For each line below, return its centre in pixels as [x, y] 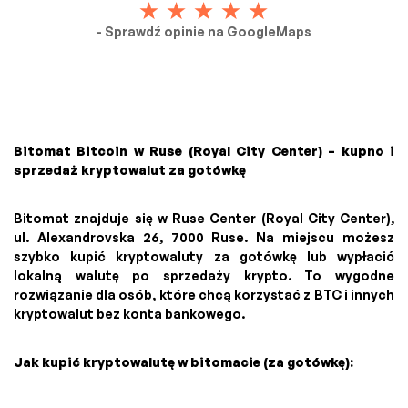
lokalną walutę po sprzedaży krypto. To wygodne [204, 275]
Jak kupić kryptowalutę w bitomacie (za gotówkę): [184, 362]
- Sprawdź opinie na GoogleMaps [204, 31]
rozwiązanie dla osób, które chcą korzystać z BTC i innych [204, 294]
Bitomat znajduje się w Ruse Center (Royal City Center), [204, 218]
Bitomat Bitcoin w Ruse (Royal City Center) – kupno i [204, 150]
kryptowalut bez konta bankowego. [129, 313]
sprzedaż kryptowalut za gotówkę [130, 169]
